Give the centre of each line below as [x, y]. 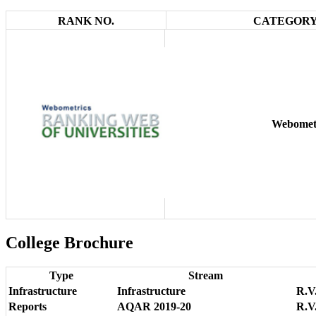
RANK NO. [86, 21]
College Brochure [69, 243]
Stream [205, 276]
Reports [28, 307]
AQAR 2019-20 [154, 307]
